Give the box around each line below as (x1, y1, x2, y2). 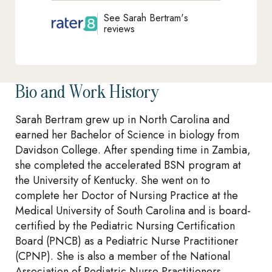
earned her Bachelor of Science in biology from (15, 127, 239, 143)
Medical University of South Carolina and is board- (15, 203, 251, 219)
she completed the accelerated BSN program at (15, 157, 241, 173)
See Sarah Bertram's (104, 11, 188, 25)
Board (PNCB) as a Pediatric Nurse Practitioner (15, 233, 239, 249)
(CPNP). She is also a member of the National (15, 248, 230, 264)
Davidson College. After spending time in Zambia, (15, 142, 251, 158)
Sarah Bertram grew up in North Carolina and (15, 112, 229, 127)
